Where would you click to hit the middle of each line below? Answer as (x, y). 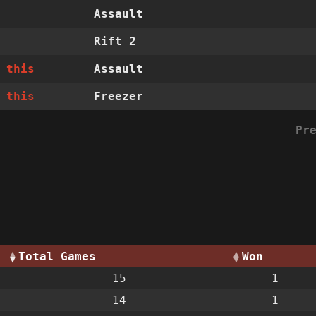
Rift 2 (115, 42)
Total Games (57, 257)
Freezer (119, 97)
